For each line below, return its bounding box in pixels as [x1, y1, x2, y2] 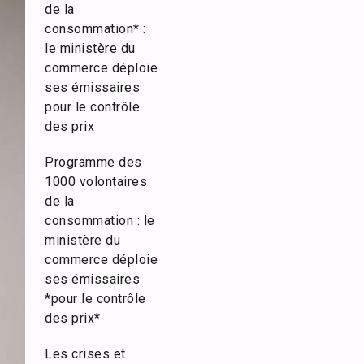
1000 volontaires [45, 174, 147, 189]
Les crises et [45, 346, 126, 362]
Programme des [45, 154, 142, 170]
